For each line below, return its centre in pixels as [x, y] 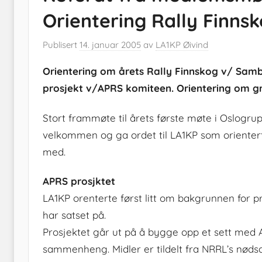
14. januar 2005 [110, 45]
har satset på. [74, 215]
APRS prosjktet [79, 181]
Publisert [61, 45]
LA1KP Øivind [182, 45]
